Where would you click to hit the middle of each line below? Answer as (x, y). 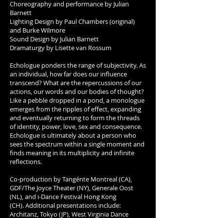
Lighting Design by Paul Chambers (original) (72, 21)
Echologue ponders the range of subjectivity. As (78, 65)
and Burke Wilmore (37, 30)
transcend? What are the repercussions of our (76, 82)
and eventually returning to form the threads (75, 118)
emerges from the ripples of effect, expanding (75, 109)
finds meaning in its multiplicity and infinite (72, 153)
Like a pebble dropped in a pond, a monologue (77, 100)
